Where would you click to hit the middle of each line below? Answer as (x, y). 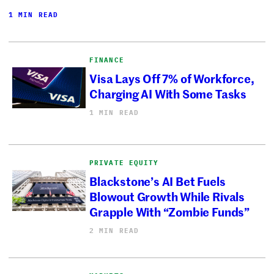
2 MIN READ (114, 230)
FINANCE (107, 60)
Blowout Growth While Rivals (167, 196)
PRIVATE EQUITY (124, 162)
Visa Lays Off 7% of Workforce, (172, 78)
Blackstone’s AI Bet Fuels (157, 181)
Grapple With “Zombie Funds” (169, 212)
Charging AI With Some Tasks (168, 94)
